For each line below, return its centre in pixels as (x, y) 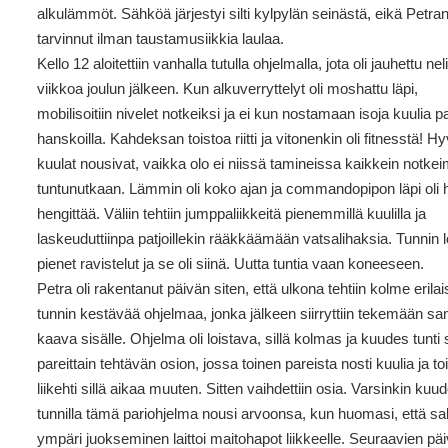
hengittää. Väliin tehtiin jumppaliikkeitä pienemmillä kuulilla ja (232, 213)
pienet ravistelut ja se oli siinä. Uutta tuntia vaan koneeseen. (231, 263)
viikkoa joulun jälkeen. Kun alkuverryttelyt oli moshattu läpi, (228, 88)
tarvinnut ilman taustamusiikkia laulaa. (161, 38)
